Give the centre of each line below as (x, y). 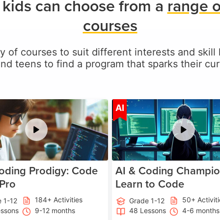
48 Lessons (148, 211)
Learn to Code (150, 184)
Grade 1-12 (147, 201)
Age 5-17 (82, 106)
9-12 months (55, 211)
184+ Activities (59, 200)
